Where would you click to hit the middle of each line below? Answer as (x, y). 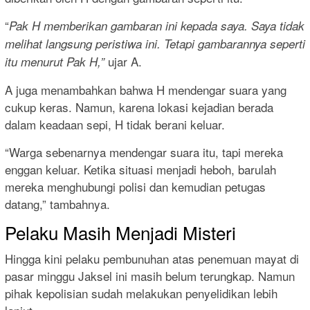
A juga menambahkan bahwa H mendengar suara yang (146, 90)
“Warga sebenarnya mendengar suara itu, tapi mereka (144, 152)
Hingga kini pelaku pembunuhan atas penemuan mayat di (152, 259)
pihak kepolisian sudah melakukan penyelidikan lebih (141, 293)
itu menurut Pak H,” (55, 62)
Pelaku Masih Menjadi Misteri (120, 232)
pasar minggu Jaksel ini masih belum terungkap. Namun (150, 276)
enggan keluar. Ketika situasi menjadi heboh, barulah (140, 170)
